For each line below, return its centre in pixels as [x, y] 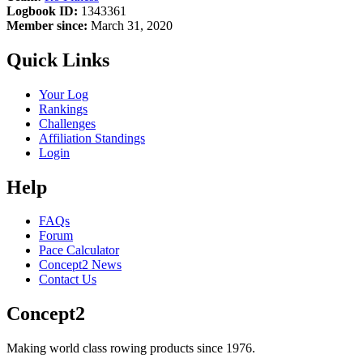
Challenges [67, 123]
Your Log [64, 94]
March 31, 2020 [130, 25]
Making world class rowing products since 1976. [131, 348]
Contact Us [68, 280]
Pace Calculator [79, 250]
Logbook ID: [42, 11]
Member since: [47, 25]
